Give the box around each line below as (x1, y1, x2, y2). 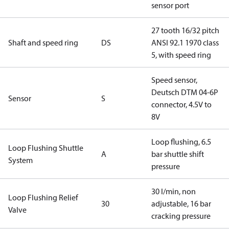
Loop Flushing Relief (8, 192, 78, 202)
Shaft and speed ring (8, 37, 78, 48)
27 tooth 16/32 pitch (151, 25, 219, 35)
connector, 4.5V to (151, 99, 212, 109)
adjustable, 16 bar (151, 198, 211, 209)
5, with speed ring (151, 50, 211, 60)
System (8, 155, 33, 165)
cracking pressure (151, 211, 211, 221)
